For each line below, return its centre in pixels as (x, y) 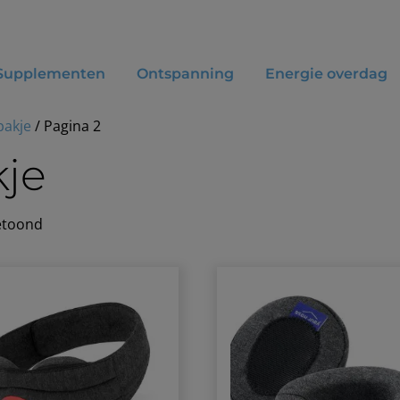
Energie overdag (326, 73)
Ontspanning (185, 73)
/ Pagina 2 (66, 126)
